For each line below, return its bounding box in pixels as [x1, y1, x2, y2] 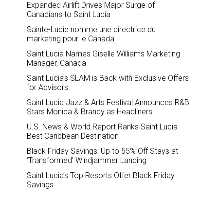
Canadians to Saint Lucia [27, 9, 110, 19]
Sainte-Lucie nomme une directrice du [27, 24, 156, 34]
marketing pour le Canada [27, 34, 114, 43]
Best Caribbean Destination [27, 131, 119, 141]
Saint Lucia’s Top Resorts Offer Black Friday [27, 170, 175, 180]
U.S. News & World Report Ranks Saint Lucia [27, 122, 178, 131]
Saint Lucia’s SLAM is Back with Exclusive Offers [27, 73, 189, 83]
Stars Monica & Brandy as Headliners [27, 107, 152, 116]
